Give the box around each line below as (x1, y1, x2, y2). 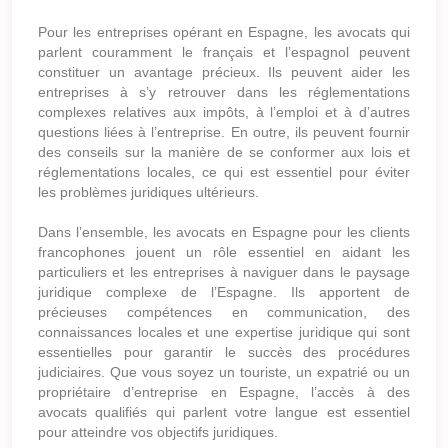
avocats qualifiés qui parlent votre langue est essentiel (38, 404, 410, 421)
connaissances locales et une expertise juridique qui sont (38, 324, 410, 341)
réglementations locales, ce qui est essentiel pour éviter (38, 164, 410, 181)
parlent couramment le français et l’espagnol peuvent (38, 44, 410, 61)
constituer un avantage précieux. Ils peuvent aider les (38, 64, 410, 81)
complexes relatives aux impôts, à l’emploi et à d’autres (38, 104, 410, 121)
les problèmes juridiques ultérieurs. (38, 184, 259, 201)
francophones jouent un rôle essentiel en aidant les (38, 244, 410, 261)
